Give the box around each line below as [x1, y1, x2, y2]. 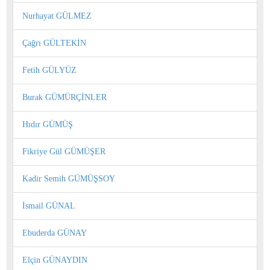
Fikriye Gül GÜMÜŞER [22, 146, 105, 156]
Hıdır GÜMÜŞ [22, 119, 73, 129]
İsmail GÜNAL [22, 201, 75, 210]
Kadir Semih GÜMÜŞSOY [22, 174, 115, 183]
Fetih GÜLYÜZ [22, 65, 77, 75]
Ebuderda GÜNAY [22, 228, 87, 237]
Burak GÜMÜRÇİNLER [22, 92, 107, 102]
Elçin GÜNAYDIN [22, 255, 87, 265]
